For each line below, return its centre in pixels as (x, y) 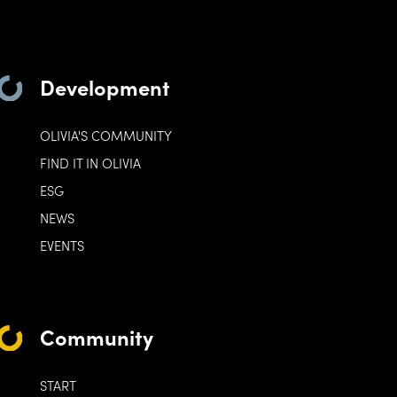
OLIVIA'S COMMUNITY (105, 136)
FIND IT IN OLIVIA (90, 163)
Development (105, 86)
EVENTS (62, 245)
